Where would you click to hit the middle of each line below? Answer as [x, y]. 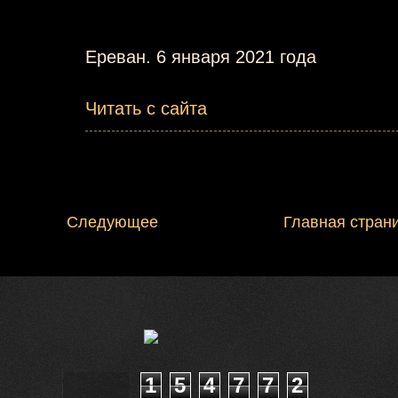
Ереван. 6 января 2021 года [201, 56]
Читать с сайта [146, 108]
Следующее [112, 222]
